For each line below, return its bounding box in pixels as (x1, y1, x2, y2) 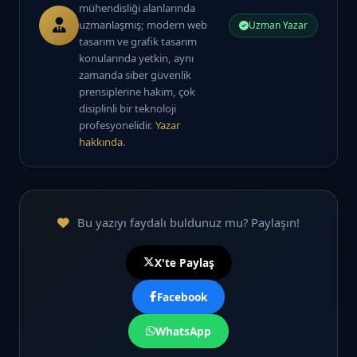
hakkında (79, 135, 123, 150)
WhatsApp (155, 324, 211, 339)
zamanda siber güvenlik (79, 68, 191, 83)
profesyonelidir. (79, 118, 155, 133)
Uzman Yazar (249, 18, 308, 32)
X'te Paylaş (154, 255, 214, 271)
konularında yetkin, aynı (79, 51, 194, 66)
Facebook (157, 289, 207, 305)
